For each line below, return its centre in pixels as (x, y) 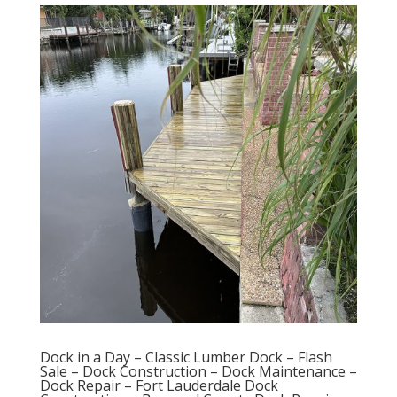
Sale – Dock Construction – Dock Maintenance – (198, 371)
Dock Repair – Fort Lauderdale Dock (159, 385)
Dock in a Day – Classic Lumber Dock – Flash (186, 357)
